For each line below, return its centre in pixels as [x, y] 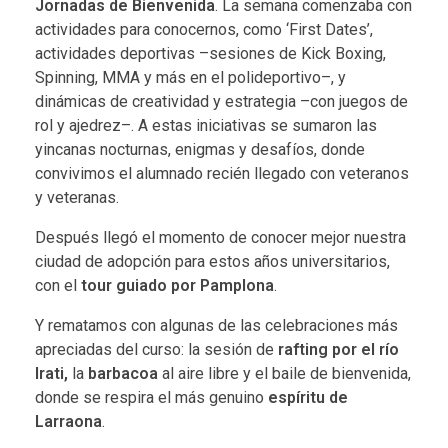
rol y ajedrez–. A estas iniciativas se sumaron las [206, 125]
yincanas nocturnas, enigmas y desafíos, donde [200, 149]
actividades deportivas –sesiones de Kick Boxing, [210, 53]
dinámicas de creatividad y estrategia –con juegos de [221, 101]
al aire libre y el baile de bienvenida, [284, 373]
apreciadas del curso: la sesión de [154, 349]
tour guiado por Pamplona [177, 285]
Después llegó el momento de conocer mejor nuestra [220, 237]
